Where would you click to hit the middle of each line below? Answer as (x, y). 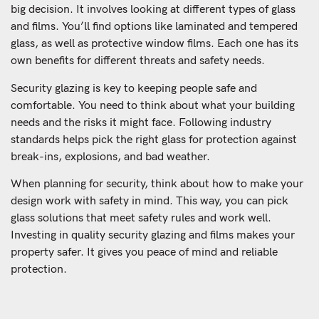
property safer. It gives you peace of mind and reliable (144, 252)
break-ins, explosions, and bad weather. (110, 157)
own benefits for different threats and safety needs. (138, 61)
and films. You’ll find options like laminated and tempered (154, 27)
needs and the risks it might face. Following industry (141, 122)
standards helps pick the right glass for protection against (154, 140)
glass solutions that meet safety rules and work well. (141, 218)
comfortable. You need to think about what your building (153, 105)
